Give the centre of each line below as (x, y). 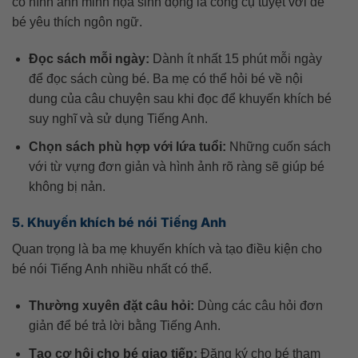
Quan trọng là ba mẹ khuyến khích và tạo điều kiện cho (167, 249)
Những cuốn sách (278, 146)
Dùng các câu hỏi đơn (258, 306)
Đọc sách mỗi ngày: (89, 58)
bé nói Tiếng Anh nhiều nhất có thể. (112, 269)
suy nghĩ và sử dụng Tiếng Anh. (118, 118)
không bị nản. (67, 186)
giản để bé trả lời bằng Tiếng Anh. (124, 326)
